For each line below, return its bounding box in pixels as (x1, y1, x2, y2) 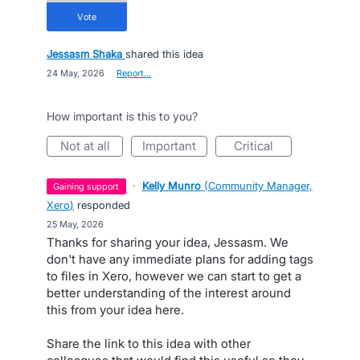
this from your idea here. (47, 302, 184, 317)
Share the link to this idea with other (47, 336, 251, 351)
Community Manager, (207, 179, 313, 192)
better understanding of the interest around (47, 285, 291, 301)
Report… (117, 67, 151, 79)
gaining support (59, 181, 120, 192)
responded (74, 198, 130, 211)
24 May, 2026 (47, 67, 104, 79)
